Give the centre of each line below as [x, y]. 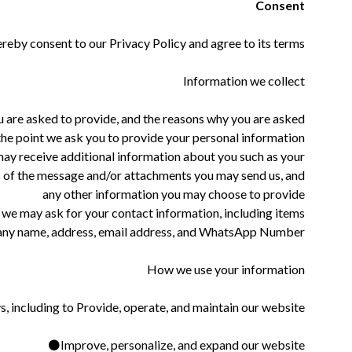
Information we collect [244, 80]
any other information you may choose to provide [173, 193]
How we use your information [225, 269]
